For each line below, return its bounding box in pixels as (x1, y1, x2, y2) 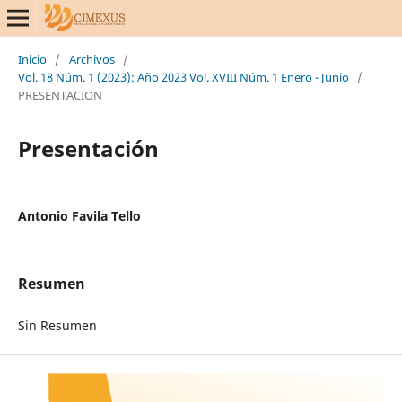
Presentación (17, 133, 159, 163)
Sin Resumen (17, 316, 97, 334)
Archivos (68, 50, 115, 67)
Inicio (17, 50, 47, 67)
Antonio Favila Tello (17, 206, 141, 224)
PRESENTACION (17, 86, 102, 103)
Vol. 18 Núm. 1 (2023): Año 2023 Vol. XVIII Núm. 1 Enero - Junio (17, 68, 349, 85)
